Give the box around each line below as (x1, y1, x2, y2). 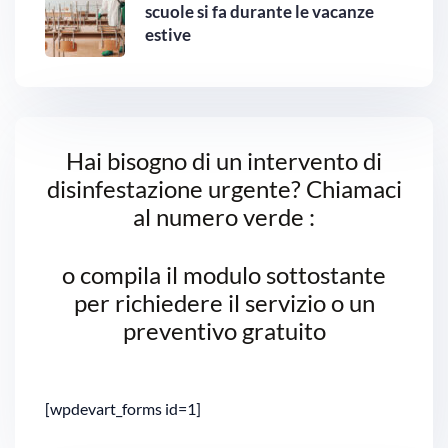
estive (145, 23, 191, 45)
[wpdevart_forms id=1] (45, 398, 201, 418)
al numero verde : (133, 201, 315, 231)
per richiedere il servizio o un (73, 287, 375, 317)
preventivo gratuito (122, 315, 326, 345)
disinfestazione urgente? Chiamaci (46, 173, 402, 203)
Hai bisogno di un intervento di (66, 145, 382, 175)
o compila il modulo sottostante (62, 259, 386, 289)
